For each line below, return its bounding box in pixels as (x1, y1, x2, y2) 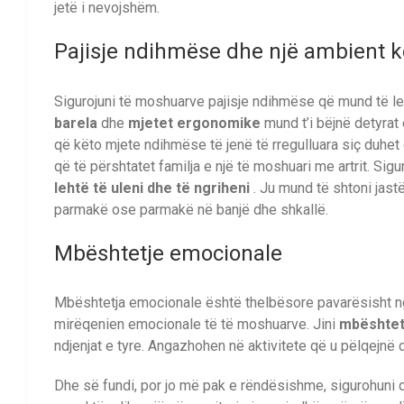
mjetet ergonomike (128, 114, 261, 132)
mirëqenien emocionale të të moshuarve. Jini (54, 316, 339, 334)
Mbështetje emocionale (54, 240, 282, 266)
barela (54, 114, 97, 132)
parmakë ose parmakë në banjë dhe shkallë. (54, 200, 328, 218)
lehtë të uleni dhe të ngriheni (54, 179, 250, 197)
